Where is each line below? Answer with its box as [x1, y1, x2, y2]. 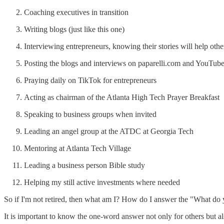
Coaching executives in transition [24, 8, 128, 17]
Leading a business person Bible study [24, 161, 145, 170]
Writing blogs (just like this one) [24, 25, 124, 34]
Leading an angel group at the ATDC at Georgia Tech [24, 127, 193, 136]
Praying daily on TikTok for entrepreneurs [24, 76, 156, 85]
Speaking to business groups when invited [24, 110, 156, 119]
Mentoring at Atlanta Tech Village [24, 144, 131, 153]
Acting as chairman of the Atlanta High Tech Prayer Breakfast [24, 93, 219, 102]
